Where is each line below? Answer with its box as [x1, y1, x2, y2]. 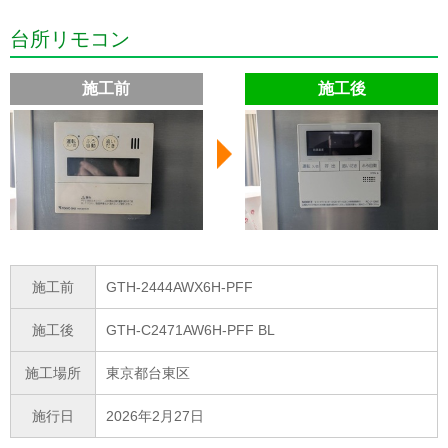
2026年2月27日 [106, 408, 204, 425]
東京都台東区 [106, 365, 190, 382]
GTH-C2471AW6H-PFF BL [106, 322, 275, 339]
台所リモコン [10, 28, 130, 51]
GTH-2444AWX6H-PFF [106, 279, 253, 296]
